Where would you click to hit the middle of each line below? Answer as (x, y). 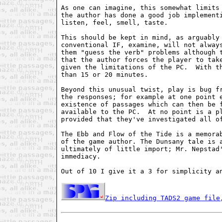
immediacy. (87, 156)
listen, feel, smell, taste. (118, 22)
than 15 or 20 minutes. (111, 74)
